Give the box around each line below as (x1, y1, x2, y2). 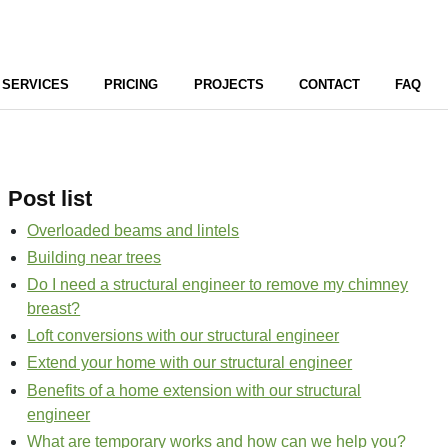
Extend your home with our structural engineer (27, 354, 353, 372)
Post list (8, 186, 92, 211)
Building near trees (27, 248, 162, 266)
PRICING (104, 77, 159, 92)
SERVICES (2, 77, 70, 92)
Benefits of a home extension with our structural (27, 381, 362, 399)
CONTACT (298, 77, 360, 92)
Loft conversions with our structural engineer (27, 327, 340, 345)
